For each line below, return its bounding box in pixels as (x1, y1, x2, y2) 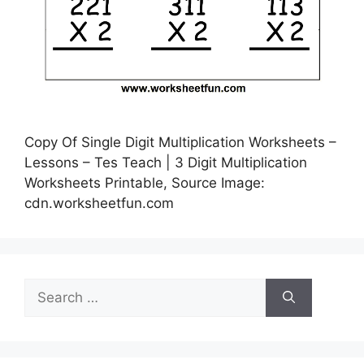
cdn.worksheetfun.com (24, 194, 174, 211)
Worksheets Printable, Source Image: (24, 174, 265, 191)
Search (24, 279, 69, 296)
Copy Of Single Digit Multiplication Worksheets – (24, 133, 336, 150)
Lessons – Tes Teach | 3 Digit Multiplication (24, 154, 307, 171)
